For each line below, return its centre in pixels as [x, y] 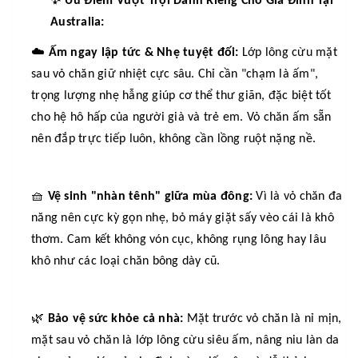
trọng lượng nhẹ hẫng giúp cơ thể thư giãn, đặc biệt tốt [181, 95]
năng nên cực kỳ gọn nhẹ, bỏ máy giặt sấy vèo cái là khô [183, 218]
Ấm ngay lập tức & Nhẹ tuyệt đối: [143, 52]
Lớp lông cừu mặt [288, 52]
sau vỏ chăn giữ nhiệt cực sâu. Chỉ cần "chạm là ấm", [175, 74]
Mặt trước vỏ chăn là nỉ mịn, [263, 318]
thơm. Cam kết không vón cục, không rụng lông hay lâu [179, 239]
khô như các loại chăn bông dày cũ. [126, 261]
